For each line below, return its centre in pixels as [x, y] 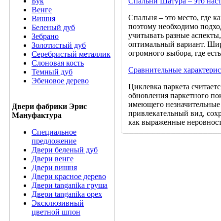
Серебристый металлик [71, 54]
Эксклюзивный [58, 203]
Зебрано [45, 36]
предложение [54, 141]
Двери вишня [54, 167]
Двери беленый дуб [65, 150]
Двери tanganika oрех [67, 194]
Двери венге [53, 159]
